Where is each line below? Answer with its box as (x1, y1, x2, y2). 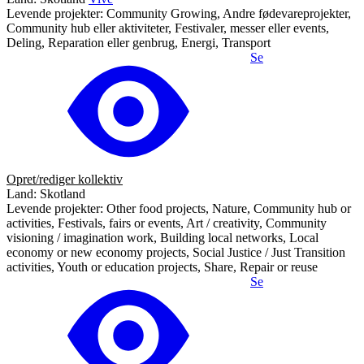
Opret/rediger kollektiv (6, 171, 123, 186)
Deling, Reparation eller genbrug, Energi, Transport (6, 35, 271, 50)
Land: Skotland (6, 186, 85, 201)
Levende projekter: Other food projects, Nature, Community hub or (6, 201, 351, 215)
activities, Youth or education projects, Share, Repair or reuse (6, 259, 318, 274)
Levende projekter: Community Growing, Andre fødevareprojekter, (6, 6, 351, 20)
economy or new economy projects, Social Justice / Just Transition (6, 245, 345, 259)
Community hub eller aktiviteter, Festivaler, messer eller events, (6, 20, 329, 35)
